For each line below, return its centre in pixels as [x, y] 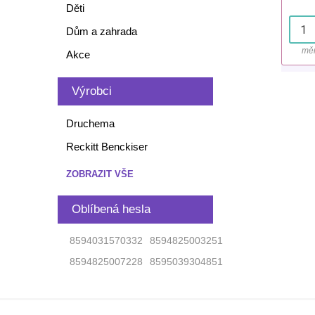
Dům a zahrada [101, 31]
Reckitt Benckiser [107, 147]
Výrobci [91, 91]
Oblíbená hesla [111, 209]
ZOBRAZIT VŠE [99, 174]
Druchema [90, 123]
